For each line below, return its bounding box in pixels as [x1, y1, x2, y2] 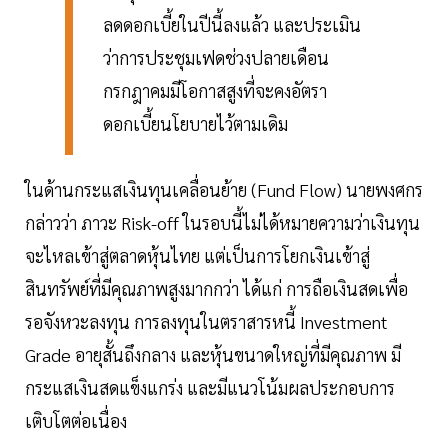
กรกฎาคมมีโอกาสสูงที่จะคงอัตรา [103, 79, 327, 103]
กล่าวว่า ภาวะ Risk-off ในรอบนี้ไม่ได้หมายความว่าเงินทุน [25, 211, 420, 235]
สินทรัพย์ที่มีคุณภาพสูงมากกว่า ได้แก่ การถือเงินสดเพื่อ [25, 277, 408, 301]
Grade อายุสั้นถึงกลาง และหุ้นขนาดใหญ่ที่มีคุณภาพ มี [25, 343, 401, 367]
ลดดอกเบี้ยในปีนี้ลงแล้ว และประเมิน [103, 13, 361, 37]
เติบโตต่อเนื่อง [25, 409, 127, 433]
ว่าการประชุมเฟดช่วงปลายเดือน [103, 46, 329, 70]
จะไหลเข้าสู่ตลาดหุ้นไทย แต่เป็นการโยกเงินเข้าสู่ [25, 244, 370, 268]
